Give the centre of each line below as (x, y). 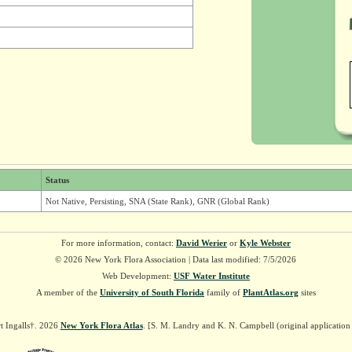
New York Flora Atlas (101, 325)
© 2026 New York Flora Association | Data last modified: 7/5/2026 (176, 259)
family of (223, 292)
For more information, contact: (118, 243)
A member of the (68, 292)
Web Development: (137, 276)
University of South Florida (152, 292)
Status (57, 180)
